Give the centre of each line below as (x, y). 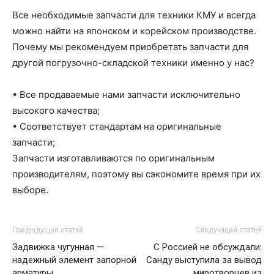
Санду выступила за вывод (204, 260)
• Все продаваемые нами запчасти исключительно (126, 94)
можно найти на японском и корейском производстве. (134, 31)
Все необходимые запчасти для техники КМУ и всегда (134, 15)
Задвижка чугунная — (58, 247)
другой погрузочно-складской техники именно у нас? (133, 63)
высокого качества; (56, 110)
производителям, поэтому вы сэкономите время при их (136, 174)
